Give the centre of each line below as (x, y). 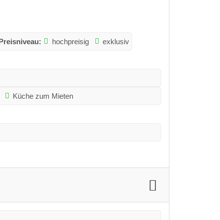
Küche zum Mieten (43, 96)
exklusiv (116, 41)
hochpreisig (70, 41)
